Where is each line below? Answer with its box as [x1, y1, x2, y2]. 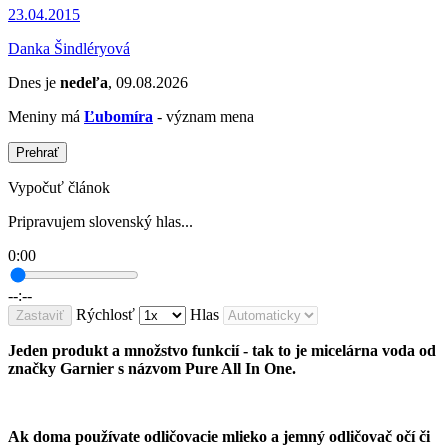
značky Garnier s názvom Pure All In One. [8, 360, 300, 378]
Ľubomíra [84, 108, 153, 126]
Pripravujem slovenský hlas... [8, 213, 193, 231]
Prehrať [16, 145, 59, 161]
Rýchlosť [76, 306, 135, 324]
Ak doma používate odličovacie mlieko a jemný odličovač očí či [8, 428, 430, 446]
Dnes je [8, 74, 60, 92]
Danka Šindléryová [8, 40, 130, 58]
